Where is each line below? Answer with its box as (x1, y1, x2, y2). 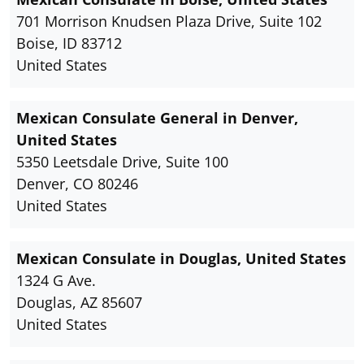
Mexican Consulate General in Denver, (16, 108, 298, 128)
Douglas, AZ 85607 (16, 292, 142, 313)
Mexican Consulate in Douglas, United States (16, 249, 346, 269)
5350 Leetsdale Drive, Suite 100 (16, 152, 228, 172)
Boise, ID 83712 (16, 33, 122, 54)
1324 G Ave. (16, 271, 96, 291)
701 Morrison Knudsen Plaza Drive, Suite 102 (16, 11, 322, 32)
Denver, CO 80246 (16, 174, 138, 194)
